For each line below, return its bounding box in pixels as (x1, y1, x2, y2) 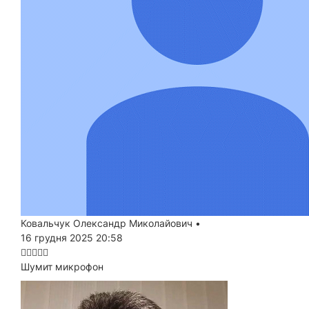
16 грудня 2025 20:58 (21, 231, 123, 243)
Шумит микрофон (21, 260, 103, 272)
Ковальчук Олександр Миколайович (21, 217, 192, 229)
